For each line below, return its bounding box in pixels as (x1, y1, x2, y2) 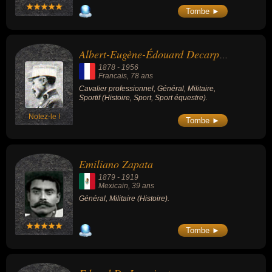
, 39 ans (128, 181, 154, 190)
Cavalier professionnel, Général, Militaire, (79, 84, 216, 93)
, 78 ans (127, 72, 153, 81)
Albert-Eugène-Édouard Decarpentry (219, 50, 228, 61)
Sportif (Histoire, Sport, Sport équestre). (79, 93, 208, 103)
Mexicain (98, 181, 128, 190)
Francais (98, 72, 127, 81)
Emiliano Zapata (79, 156, 153, 171)
